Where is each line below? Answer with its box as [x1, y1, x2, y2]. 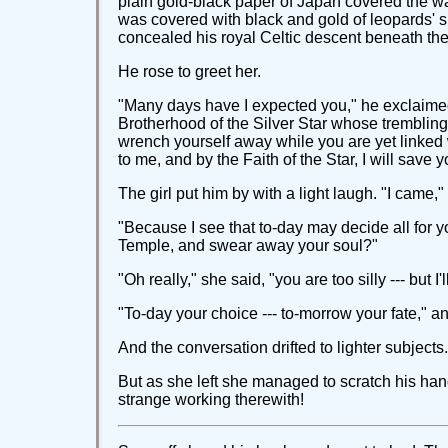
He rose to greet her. [118, 63, 261, 81]
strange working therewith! [118, 391, 304, 409]
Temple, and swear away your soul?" [118, 237, 378, 255]
